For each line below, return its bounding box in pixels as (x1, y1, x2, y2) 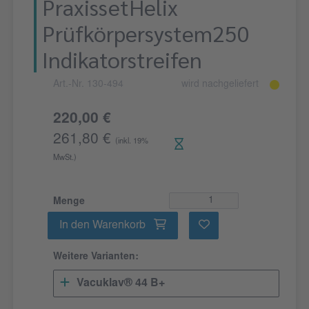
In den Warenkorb (59, 220, 149, 232)
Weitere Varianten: (53, 252, 139, 263)
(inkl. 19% (115, 138, 148, 146)
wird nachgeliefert (181, 80, 259, 90)
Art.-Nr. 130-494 (53, 80, 123, 90)
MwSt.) (53, 154, 77, 163)
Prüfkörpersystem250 (42, 19, 250, 48)
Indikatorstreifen (42, 45, 202, 74)
